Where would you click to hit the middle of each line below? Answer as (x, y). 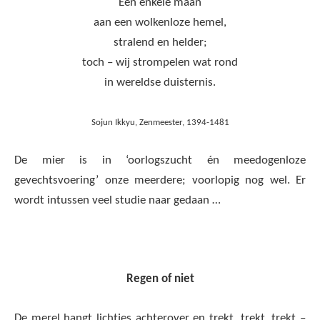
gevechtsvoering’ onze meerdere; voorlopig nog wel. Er (160, 181)
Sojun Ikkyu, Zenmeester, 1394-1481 (160, 123)
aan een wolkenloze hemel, (160, 22)
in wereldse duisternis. (160, 82)
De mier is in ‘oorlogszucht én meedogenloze (160, 161)
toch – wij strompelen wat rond (160, 62)
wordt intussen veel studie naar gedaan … (117, 201)
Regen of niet (160, 279)
